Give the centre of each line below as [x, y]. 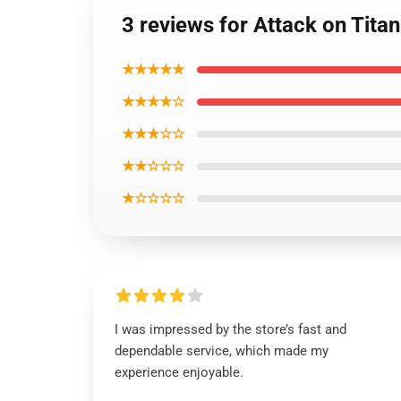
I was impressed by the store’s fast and [230, 329]
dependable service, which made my [222, 351]
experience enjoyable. [179, 372]
